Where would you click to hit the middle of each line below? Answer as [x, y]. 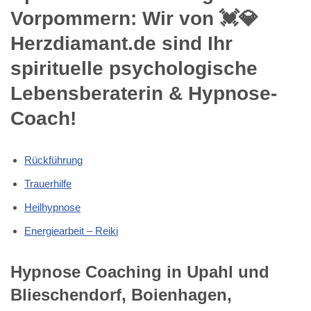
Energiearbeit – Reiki [71, 230]
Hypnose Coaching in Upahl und [140, 271]
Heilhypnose [52, 207]
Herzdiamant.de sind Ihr [121, 43]
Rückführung [53, 160]
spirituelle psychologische [134, 68]
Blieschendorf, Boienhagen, [121, 294]
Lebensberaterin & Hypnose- [144, 93]
